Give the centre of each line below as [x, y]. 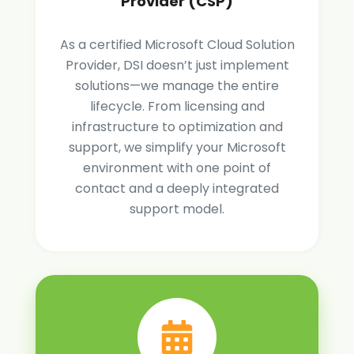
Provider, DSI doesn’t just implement [177, 66]
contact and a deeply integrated [177, 189]
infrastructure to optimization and [177, 127]
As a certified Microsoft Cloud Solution [177, 45]
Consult [201, 326]
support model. [177, 209]
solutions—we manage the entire [177, 86]
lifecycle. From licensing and [177, 107]
